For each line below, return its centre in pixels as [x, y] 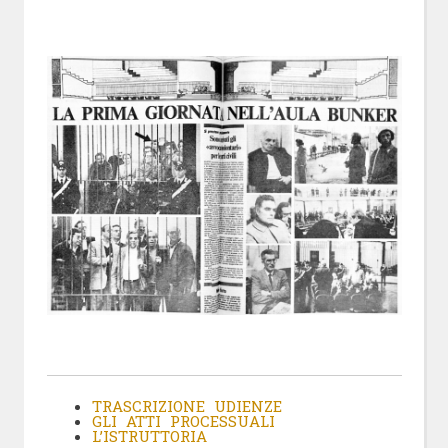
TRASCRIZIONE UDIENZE [186, 405]
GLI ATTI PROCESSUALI [183, 420]
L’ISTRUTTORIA [149, 435]
